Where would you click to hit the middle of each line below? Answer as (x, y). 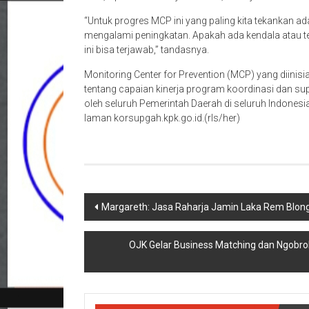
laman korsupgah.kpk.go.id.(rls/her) (162, 118)
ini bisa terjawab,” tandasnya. (147, 50)
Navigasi (119, 205)
